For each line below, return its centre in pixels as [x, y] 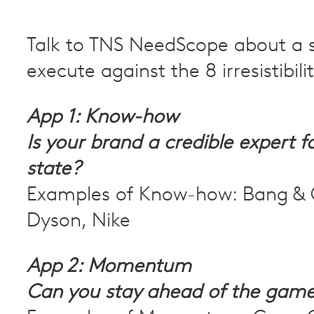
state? [54, 170]
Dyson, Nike [78, 222]
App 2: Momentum [109, 267]
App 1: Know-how [102, 118]
